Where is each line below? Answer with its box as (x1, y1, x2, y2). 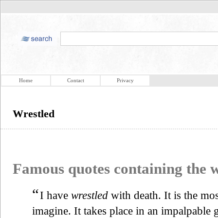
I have (40, 189, 71, 201)
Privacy (116, 77, 134, 83)
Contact (67, 77, 84, 83)
